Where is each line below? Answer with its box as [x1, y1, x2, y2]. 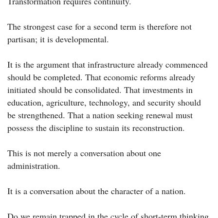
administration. [7, 160, 60, 172]
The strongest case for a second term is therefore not [7, 20, 192, 33]
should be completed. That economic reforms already [7, 71, 195, 83]
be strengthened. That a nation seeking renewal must [7, 109, 193, 121]
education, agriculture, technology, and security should [7, 96, 201, 109]
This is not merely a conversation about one [7, 147, 161, 159]
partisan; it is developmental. [7, 33, 109, 45]
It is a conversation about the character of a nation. [7, 185, 186, 197]
